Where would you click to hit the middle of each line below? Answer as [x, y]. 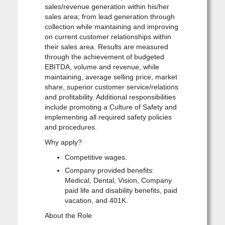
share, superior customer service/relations [111, 87]
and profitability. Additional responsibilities [110, 97]
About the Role [68, 215]
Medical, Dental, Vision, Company [118, 180]
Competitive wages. [96, 157]
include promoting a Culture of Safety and [110, 107]
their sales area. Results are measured [106, 46]
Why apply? [63, 142]
